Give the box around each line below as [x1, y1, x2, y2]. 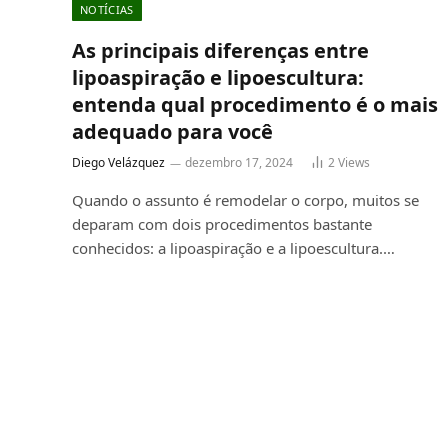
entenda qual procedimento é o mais [72, 90, 438, 118]
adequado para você [72, 117, 273, 145]
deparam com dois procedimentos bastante [72, 213, 372, 234]
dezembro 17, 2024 [185, 153, 293, 171]
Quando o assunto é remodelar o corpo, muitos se [72, 189, 419, 210]
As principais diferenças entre [72, 36, 369, 64]
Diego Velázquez [72, 153, 165, 171]
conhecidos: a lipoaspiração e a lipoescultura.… [72, 237, 395, 258]
